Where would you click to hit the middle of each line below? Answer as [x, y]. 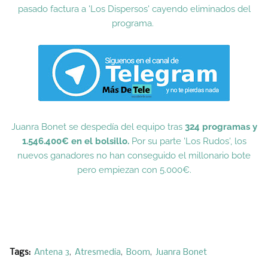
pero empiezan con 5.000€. [134, 170]
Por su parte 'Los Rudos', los [189, 141]
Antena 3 [52, 252]
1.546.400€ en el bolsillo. [77, 141]
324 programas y [221, 127]
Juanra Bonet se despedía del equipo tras [98, 127]
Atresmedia [98, 252]
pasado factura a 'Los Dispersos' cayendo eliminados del [134, 9]
